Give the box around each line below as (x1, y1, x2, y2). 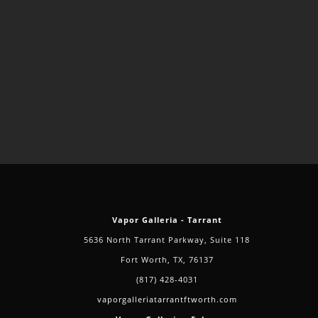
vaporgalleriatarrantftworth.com (97, 294, 237, 305)
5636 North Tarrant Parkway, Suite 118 (84, 234, 251, 246)
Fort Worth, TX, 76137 (120, 254, 214, 265)
